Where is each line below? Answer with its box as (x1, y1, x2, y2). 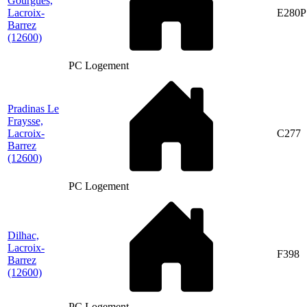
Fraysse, (8, 114, 43, 127)
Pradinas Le (8, 102, 59, 114)
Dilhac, (8, 229, 39, 241)
